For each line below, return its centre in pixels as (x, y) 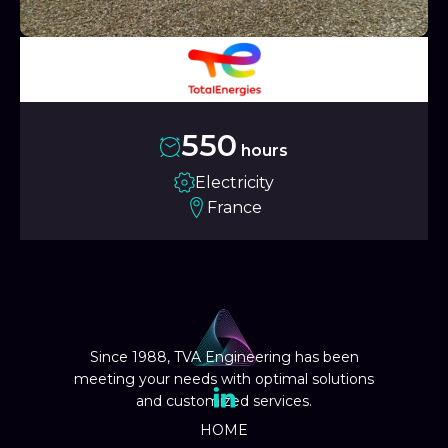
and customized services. (224, 401)
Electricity (234, 182)
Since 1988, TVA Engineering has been (224, 357)
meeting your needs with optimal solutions (224, 379)
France (234, 207)
